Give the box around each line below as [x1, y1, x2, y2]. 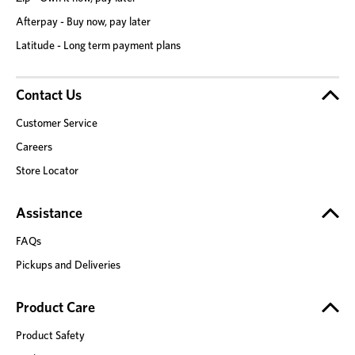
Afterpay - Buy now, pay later [16, 15, 151, 29]
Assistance [16, 204, 82, 221]
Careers [16, 140, 52, 154]
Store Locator [16, 164, 78, 177]
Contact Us [16, 86, 82, 103]
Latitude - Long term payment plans [16, 39, 181, 52]
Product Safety [16, 329, 85, 342]
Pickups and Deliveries [16, 258, 120, 272]
